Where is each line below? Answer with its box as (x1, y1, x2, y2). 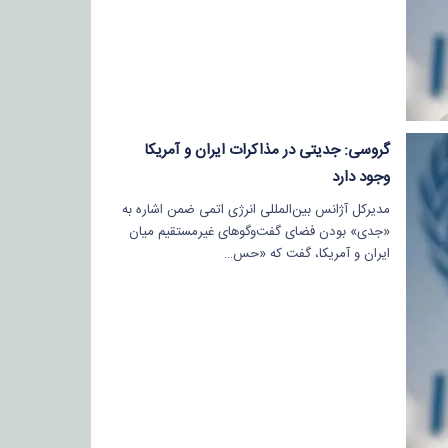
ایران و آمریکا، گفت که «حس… (223, 242, 390, 265)
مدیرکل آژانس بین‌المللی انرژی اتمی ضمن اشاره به (121, 198, 390, 221)
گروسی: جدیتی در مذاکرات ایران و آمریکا (143, 137, 390, 163)
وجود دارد (331, 164, 390, 190)
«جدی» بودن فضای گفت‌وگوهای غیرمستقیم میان (128, 220, 390, 243)
